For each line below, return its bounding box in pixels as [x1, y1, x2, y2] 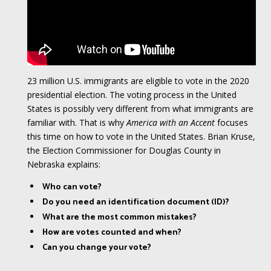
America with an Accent [126, 116, 215, 128]
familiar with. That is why [27, 116, 126, 128]
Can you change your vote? [42, 240, 151, 255]
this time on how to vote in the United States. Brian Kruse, [27, 130, 255, 142]
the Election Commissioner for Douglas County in [27, 144, 221, 156]
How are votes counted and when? [42, 225, 181, 240]
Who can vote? [42, 180, 102, 194]
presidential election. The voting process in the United [27, 88, 237, 100]
